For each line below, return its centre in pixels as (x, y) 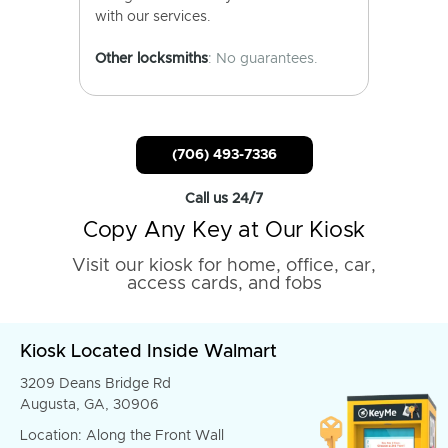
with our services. (153, 17)
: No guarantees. (263, 59)
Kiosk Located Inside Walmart (148, 352)
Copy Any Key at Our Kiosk (224, 231)
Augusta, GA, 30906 (89, 405)
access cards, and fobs (224, 284)
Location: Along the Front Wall (122, 436)
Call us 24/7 (224, 199)
